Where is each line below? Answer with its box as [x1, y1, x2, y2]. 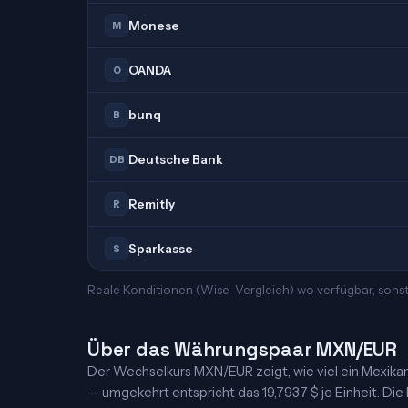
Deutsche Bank [128, 152, 223, 167]
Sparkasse [128, 241, 193, 256]
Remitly [128, 197, 175, 211]
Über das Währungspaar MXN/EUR [87, 337, 397, 362]
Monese [128, 18, 179, 33]
